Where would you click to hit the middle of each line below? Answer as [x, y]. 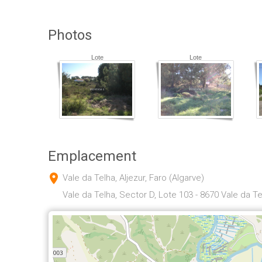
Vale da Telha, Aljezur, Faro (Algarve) [133, 178]
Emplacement [92, 156]
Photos [70, 35]
